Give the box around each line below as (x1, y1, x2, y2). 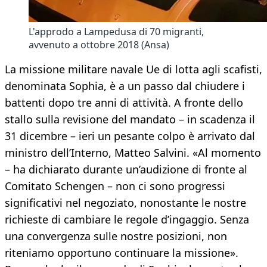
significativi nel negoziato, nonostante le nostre (5, 195, 246, 210)
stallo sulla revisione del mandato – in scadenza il (5, 112, 255, 127)
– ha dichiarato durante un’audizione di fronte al (5, 162, 247, 177)
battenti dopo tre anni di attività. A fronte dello (5, 95, 243, 110)
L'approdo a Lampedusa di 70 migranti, (29, 25, 204, 39)
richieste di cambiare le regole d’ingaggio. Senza (5, 212, 249, 227)
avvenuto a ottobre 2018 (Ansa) (29, 38, 169, 52)
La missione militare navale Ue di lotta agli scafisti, (5, 62, 262, 77)
